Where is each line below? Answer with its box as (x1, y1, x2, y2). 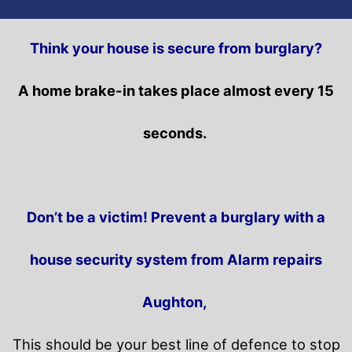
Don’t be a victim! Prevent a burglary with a (27, 208, 325, 226)
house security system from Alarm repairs (30, 251, 322, 269)
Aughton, (141, 293, 211, 311)
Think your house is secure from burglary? (30, 39, 322, 57)
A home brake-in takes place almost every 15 (18, 82, 334, 100)
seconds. (142, 124, 210, 142)
